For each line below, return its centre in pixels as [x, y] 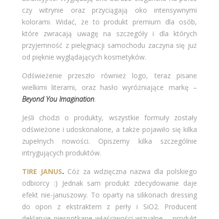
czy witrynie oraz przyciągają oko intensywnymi [109, 10]
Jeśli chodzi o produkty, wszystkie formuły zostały [109, 117]
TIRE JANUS [42, 171]
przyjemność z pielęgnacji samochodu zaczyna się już [109, 45]
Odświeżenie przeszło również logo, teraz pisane [109, 75]
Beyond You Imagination [58, 99]
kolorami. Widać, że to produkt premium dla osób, [109, 22]
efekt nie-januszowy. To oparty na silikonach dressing [109, 195]
